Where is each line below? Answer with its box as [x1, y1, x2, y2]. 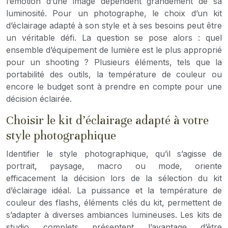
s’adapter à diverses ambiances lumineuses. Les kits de [6, 209, 222, 220]
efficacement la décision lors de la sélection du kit [6, 173, 222, 183]
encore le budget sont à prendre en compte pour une [6, 81, 222, 92]
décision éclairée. [6, 93, 72, 104]
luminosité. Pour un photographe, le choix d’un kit [6, 8, 222, 18]
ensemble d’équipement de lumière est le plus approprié [6, 44, 222, 55]
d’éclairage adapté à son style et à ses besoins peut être [6, 20, 222, 31]
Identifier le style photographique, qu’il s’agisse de [6, 148, 222, 159]
